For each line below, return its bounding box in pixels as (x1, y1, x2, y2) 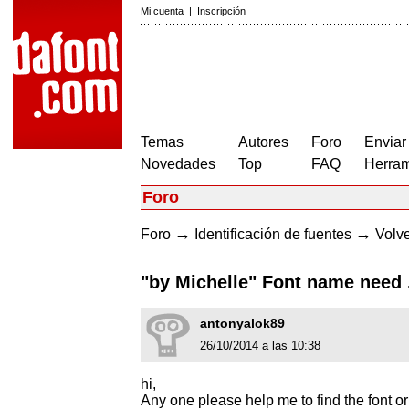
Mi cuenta (141, 5, 184, 16)
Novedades (141, 156, 215, 172)
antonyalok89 (200, 316, 285, 331)
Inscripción (197, 5, 246, 16)
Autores (238, 134, 288, 150)
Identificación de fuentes (194, 226, 351, 242)
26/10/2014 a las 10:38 (200, 339, 320, 353)
